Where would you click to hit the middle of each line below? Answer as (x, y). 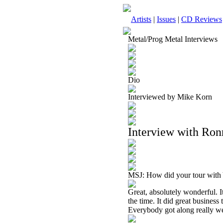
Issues (166, 19)
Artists (141, 19)
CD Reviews (202, 19)
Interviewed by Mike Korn (170, 97)
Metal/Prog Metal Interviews (173, 39)
